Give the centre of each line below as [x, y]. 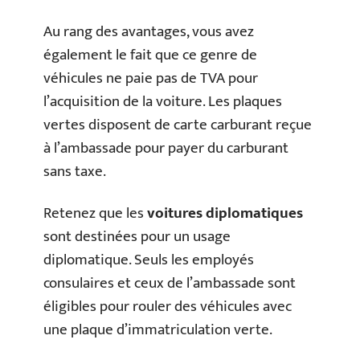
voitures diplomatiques [225, 213]
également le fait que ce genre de [150, 55]
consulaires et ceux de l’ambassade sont [170, 283]
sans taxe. [75, 172]
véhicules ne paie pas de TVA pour [151, 78]
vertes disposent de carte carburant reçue [178, 125]
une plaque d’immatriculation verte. [158, 329]
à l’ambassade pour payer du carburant [166, 148]
